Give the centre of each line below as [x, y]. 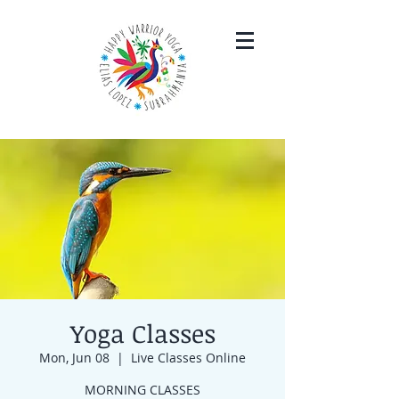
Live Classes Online [188, 358]
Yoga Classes [142, 333]
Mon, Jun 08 [74, 358]
